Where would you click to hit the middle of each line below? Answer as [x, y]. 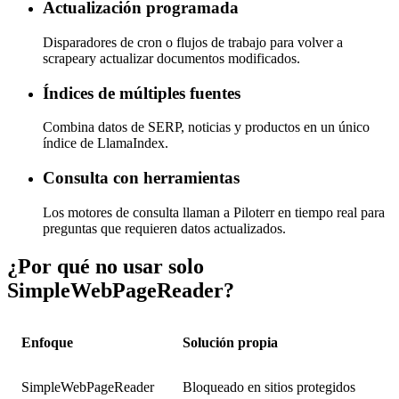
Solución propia [230, 342]
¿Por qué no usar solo [106, 266]
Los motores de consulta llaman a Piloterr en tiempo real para [214, 212]
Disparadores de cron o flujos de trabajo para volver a [193, 42]
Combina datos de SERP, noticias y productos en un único [206, 127]
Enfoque [47, 342]
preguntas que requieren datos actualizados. [164, 228]
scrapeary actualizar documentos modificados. [171, 58]
